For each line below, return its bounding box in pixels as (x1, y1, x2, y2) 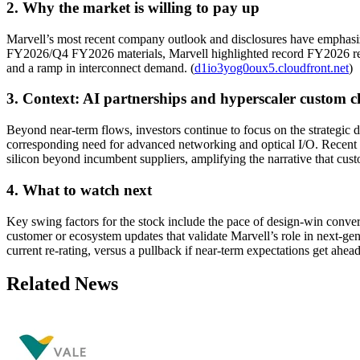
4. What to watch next (6, 181, 152, 198)
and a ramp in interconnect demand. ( (6, 60, 194, 75)
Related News (6, 273, 118, 295)
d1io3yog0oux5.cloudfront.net (194, 60, 349, 75)
